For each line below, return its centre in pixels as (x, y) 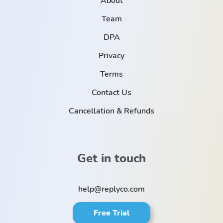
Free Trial (111, 213)
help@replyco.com (111, 189)
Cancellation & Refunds (111, 111)
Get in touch (111, 158)
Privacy (111, 56)
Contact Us (111, 92)
